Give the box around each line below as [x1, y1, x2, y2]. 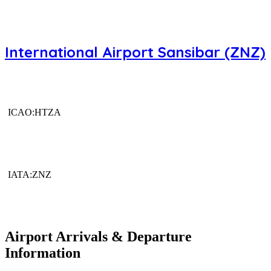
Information [5, 245, 80, 261]
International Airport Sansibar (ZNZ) [5, 43, 266, 62]
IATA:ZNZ [8, 169, 51, 180]
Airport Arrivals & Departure [5, 229, 192, 245]
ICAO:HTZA [8, 107, 61, 118]
